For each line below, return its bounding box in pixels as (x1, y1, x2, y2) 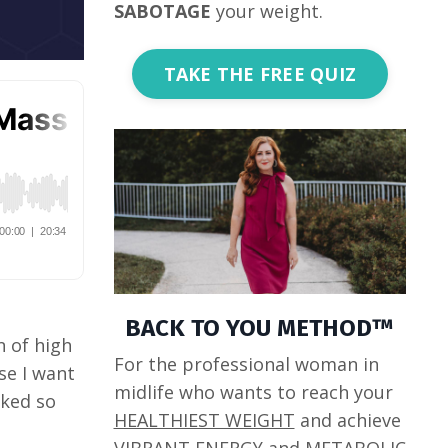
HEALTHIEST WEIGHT (113, 407, 295, 432)
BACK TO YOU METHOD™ (125, 313, 395, 342)
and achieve (294, 407, 401, 432)
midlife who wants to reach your (113, 379, 393, 404)
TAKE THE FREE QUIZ (163, 61, 356, 86)
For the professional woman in (113, 351, 379, 376)
